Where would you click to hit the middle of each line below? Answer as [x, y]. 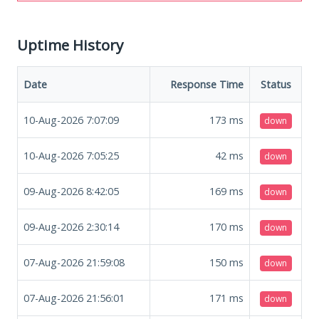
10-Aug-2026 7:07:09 [71, 120]
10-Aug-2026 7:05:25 [71, 155]
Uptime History [70, 45]
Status [276, 84]
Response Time [207, 84]
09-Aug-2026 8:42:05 [71, 191]
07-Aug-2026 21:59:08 [74, 262]
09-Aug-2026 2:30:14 [71, 226]
